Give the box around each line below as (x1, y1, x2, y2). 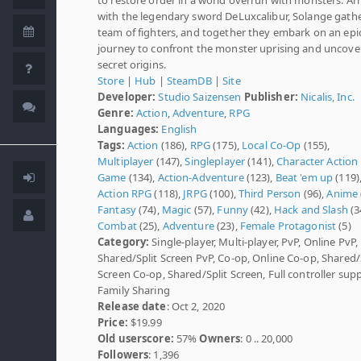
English (161, 121, 197, 136)
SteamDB (166, 73, 212, 88)
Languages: (98, 121, 160, 136)
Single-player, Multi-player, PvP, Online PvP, (149, 234, 359, 249)
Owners (199, 330, 241, 346)
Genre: (98, 105, 134, 120)
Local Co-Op (242, 137, 301, 152)
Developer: (98, 89, 156, 104)
